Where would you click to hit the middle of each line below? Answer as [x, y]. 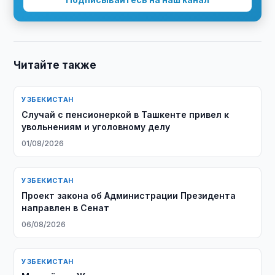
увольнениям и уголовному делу [96, 127]
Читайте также [55, 65]
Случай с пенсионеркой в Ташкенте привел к [126, 114]
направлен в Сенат [66, 208]
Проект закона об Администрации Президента [129, 196]
